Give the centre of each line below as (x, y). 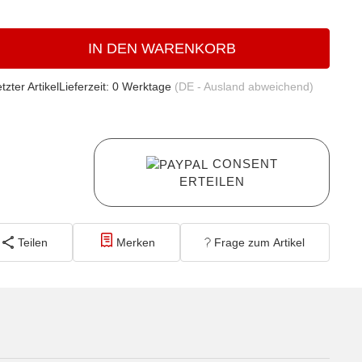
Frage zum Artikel (260, 242)
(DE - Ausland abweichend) (244, 86)
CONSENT (245, 163)
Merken (136, 242)
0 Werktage (143, 86)
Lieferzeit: (84, 86)
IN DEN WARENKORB (162, 48)
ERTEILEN (212, 182)
